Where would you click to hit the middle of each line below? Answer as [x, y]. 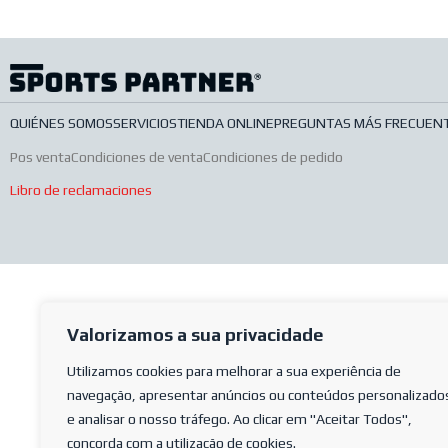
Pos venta [40, 156]
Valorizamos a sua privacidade [195, 334]
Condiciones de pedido [273, 156]
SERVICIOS [145, 122]
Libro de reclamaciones [81, 189]
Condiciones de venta [137, 156]
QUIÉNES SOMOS [61, 122]
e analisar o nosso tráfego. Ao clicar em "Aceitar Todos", [239, 419]
